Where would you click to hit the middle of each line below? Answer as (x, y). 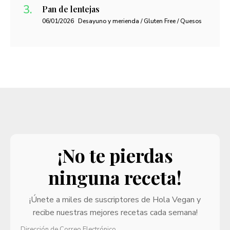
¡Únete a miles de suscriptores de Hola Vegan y (115, 200)
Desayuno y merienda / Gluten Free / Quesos (140, 21)
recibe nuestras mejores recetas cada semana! (115, 213)
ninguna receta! (115, 177)
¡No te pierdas (115, 155)
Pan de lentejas (71, 9)
